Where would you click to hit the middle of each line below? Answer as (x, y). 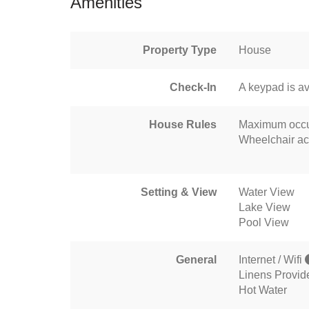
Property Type (180, 50)
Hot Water (263, 290)
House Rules (183, 124)
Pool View (264, 222)
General (196, 260)
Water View (267, 192)
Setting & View (179, 192)
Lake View (265, 207)
